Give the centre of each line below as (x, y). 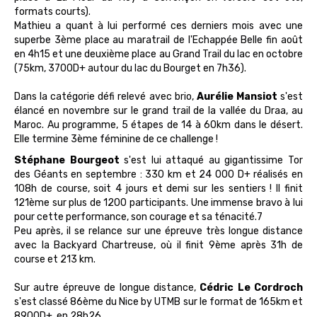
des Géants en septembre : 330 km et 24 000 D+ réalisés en (158, 174)
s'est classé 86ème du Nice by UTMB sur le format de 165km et (158, 302)
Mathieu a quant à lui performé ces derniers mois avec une (158, 26)
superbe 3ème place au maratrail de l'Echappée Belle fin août (158, 40)
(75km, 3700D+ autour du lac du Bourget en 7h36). (130, 68)
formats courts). (52, 12)
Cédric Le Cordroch (251, 288)
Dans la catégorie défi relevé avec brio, (105, 97)
